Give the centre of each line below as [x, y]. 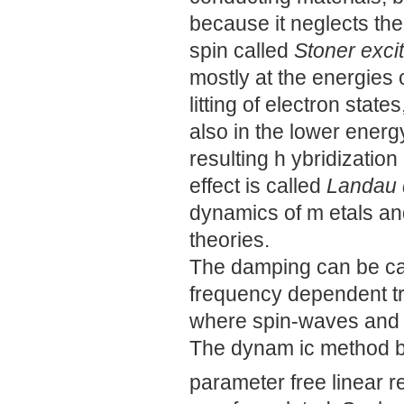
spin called [242, 50]
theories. [230, 239]
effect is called [258, 185]
